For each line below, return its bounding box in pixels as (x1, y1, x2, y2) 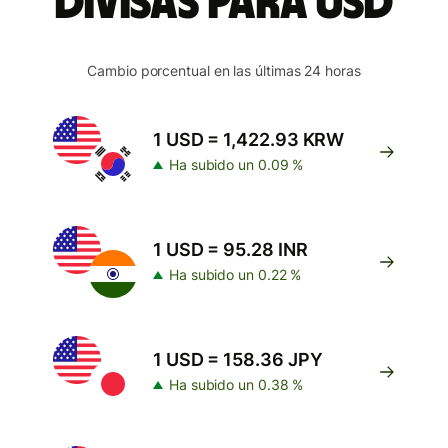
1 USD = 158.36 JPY (153, 349, 323, 370)
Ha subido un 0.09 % (169, 156, 304, 173)
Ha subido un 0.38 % (169, 376, 304, 393)
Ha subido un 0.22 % (169, 266, 302, 283)
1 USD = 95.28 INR (153, 239, 308, 260)
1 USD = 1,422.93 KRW (153, 129, 345, 150)
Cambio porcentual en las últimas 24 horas (87, 62, 361, 79)
